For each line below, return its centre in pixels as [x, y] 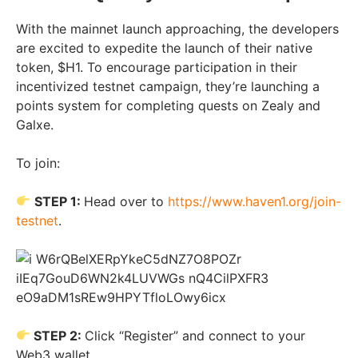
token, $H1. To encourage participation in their [157, 67]
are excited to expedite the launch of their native [164, 48]
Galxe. [35, 124]
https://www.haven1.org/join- [255, 201]
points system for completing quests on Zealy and [168, 105]
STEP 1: [60, 201]
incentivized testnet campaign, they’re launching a [168, 86]
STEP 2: [58, 335]
